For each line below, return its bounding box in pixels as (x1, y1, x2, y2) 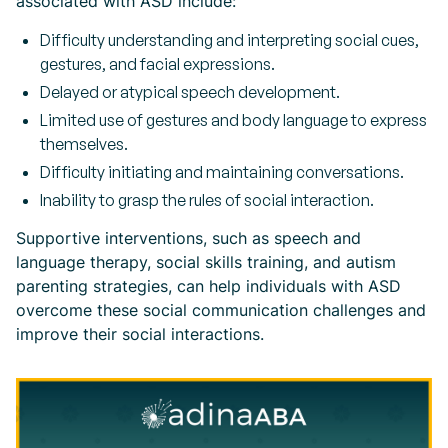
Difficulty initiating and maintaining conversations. (40, 161, 404, 182)
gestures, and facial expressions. (40, 53, 275, 74)
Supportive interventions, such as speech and (16, 227, 361, 248)
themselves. (40, 133, 128, 154)
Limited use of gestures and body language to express (40, 109, 427, 130)
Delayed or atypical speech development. (40, 81, 340, 102)
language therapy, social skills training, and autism (16, 251, 396, 272)
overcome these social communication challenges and (16, 299, 426, 320)
